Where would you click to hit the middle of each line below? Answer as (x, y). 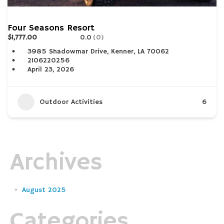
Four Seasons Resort (51, 28)
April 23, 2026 (51, 70)
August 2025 (44, 190)
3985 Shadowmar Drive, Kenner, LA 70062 (98, 52)
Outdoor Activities (71, 102)
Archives (56, 163)
